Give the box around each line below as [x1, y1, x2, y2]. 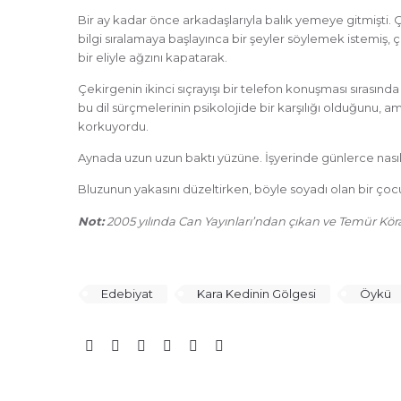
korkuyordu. [78, 118, 149, 133]
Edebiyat [101, 286, 153, 301]
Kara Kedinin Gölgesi [197, 286, 316, 301]
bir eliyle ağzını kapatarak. [78, 49, 227, 64]
